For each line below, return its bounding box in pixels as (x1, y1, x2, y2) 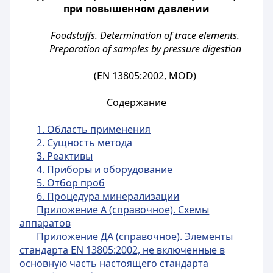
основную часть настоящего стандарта (19, 257, 208, 270)
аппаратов (19, 216, 71, 230)
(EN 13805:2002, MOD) (94, 69, 197, 82)
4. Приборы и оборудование (37, 163, 173, 176)
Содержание (107, 96, 166, 109)
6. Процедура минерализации (37, 190, 180, 203)
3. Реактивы (37, 149, 93, 163)
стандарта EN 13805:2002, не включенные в (19, 243, 225, 257)
